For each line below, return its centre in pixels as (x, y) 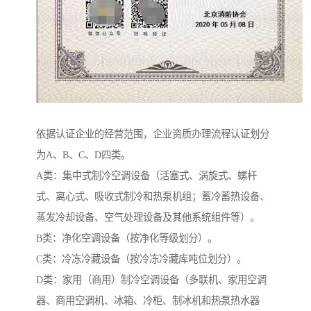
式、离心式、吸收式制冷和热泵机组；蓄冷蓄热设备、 (153, 197)
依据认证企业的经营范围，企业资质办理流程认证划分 (153, 134)
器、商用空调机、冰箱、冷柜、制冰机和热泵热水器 (148, 301)
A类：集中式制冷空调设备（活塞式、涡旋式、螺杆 (146, 176)
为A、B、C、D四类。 (83, 155)
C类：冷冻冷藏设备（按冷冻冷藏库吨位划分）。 (141, 259)
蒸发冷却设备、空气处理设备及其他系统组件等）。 (148, 218)
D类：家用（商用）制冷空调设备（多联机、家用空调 (151, 280)
